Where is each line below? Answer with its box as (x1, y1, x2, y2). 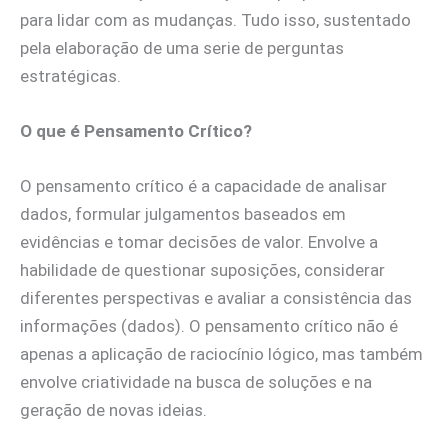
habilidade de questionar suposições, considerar (20, 260, 385, 281)
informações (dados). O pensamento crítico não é (20, 316, 398, 337)
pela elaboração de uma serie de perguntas (20, 37, 344, 58)
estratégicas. (20, 65, 125, 86)
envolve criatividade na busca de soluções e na (20, 372, 372, 393)
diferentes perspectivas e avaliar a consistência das (20, 288, 412, 309)
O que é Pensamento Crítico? (20, 121, 252, 142)
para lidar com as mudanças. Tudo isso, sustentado (20, 9, 411, 30)
